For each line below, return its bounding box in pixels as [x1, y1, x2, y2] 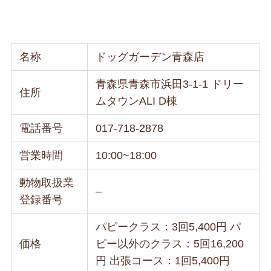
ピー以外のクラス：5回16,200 [96, 237, 244, 250]
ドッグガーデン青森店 [96, 50, 205, 63]
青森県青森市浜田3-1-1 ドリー [96, 77, 244, 90]
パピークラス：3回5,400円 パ [96, 220, 241, 233]
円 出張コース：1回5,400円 [96, 254, 230, 267]
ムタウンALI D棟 [96, 94, 178, 107]
